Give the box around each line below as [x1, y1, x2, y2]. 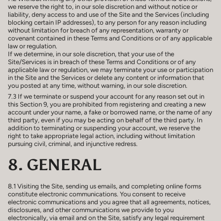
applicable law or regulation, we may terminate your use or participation [8, 65, 213, 74]
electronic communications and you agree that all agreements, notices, [8, 198, 211, 206]
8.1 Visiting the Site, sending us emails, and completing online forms [8, 182, 201, 190]
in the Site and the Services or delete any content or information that [8, 73, 204, 81]
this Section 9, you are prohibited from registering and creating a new [8, 100, 206, 109]
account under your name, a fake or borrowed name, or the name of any [8, 108, 212, 116]
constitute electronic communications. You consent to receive [8, 190, 185, 198]
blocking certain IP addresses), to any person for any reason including [8, 18, 207, 26]
